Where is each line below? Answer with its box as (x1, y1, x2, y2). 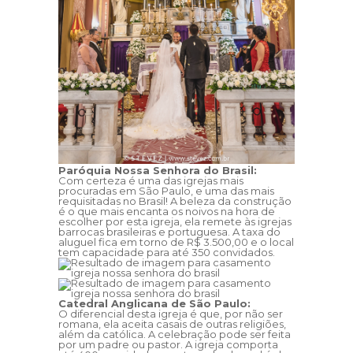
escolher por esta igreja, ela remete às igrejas (58, 215, 292, 229)
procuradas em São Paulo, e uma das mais (58, 184, 274, 198)
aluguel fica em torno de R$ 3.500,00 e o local (58, 236, 294, 249)
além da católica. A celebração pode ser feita (58, 328, 291, 341)
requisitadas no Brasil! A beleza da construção (58, 195, 292, 208)
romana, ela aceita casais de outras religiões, (58, 318, 286, 331)
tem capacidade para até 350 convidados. (58, 246, 275, 259)
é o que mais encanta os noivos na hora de (58, 205, 275, 218)
